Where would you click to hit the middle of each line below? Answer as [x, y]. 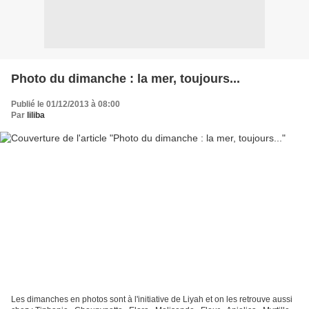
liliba [36, 115]
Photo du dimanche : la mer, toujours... [126, 78]
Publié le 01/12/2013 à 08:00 [66, 104]
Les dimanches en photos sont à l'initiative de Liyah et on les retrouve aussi [152, 300]
